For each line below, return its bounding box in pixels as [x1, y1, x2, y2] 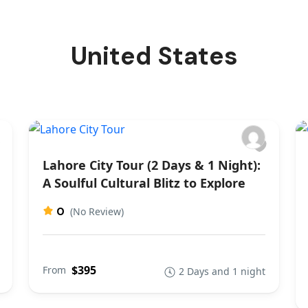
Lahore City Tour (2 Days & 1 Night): [43, 157, 261, 173]
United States [70, 40, 238, 72]
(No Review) [70, 205, 124, 218]
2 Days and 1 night [179, 265, 265, 278]
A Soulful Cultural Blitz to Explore [43, 175, 245, 191]
